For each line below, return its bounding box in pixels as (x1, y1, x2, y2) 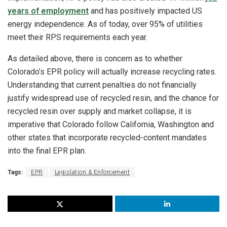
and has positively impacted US (89, 6, 202, 16)
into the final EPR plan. (8, 146, 88, 156)
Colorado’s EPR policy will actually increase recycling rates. (8, 67, 216, 77)
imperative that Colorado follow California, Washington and (8, 120, 214, 130)
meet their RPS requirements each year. (8, 32, 149, 43)
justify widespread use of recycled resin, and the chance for (8, 93, 219, 103)
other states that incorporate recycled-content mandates (8, 133, 207, 143)
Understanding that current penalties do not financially (8, 80, 197, 90)
